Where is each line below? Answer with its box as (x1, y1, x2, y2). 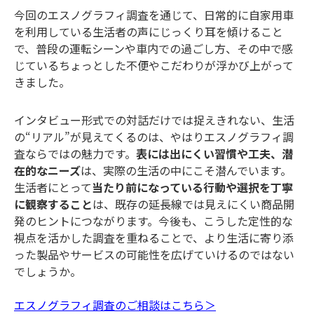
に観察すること (14, 195, 93, 212)
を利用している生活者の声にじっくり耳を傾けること (14, 22, 283, 40)
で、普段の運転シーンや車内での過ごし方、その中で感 (14, 39, 293, 57)
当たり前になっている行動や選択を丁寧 (92, 178, 293, 196)
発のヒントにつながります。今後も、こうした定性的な (14, 212, 293, 229)
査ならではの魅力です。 (14, 144, 136, 162)
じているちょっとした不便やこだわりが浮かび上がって (14, 56, 294, 74)
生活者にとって (14, 178, 92, 196)
